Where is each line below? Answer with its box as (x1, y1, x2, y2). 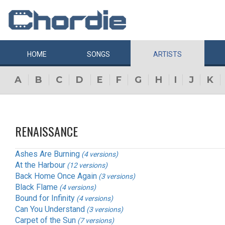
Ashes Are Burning (15, 149, 80, 159)
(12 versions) (67, 161, 107, 169)
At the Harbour (15, 160, 65, 170)
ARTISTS (153, 50, 182, 58)
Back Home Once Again (15, 171, 97, 181)
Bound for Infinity (15, 193, 75, 203)
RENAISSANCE (15, 122, 78, 140)
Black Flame (15, 182, 58, 192)
